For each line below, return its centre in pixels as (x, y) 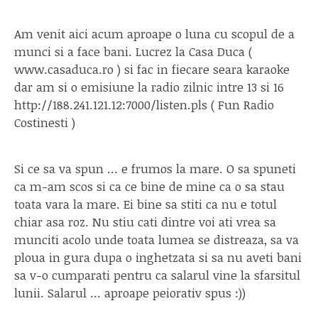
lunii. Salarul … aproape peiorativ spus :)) (130, 292)
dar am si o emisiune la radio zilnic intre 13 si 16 (149, 87)
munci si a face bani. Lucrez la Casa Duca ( (133, 51)
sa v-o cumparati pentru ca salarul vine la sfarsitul (157, 275)
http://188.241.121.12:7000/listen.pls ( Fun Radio (144, 104)
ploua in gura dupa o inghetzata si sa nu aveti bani (158, 257)
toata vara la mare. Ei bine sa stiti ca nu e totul (146, 204)
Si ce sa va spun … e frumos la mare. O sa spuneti (155, 168)
